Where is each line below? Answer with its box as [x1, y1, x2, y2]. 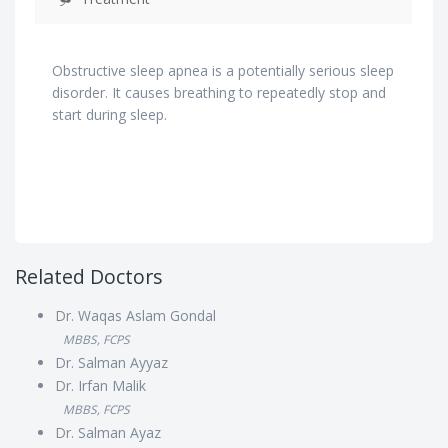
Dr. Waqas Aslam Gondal [55, 306, 216, 325]
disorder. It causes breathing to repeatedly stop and [52, 83, 386, 102]
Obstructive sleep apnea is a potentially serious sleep [52, 61, 394, 80]
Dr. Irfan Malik [55, 376, 146, 395]
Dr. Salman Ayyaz [55, 353, 168, 372]
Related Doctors [15, 263, 163, 290]
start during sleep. [52, 105, 167, 124]
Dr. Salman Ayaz [55, 423, 161, 442]
